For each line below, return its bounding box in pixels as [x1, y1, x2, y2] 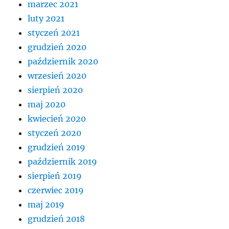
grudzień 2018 [28, 214, 85, 224]
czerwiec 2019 [28, 185, 84, 195]
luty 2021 [28, 13, 65, 24]
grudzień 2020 [28, 42, 87, 52]
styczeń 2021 [28, 28, 80, 38]
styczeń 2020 [28, 128, 82, 138]
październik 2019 [28, 156, 98, 167]
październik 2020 [28, 56, 99, 66]
